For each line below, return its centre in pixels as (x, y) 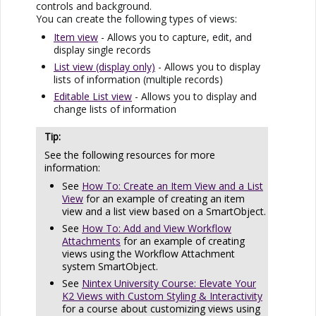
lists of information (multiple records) (138, 79)
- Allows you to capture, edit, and (175, 37)
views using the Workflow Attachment (148, 253)
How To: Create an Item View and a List (172, 186)
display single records (102, 49)
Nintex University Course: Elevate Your (169, 283)
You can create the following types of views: (136, 18)
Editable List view (93, 96)
